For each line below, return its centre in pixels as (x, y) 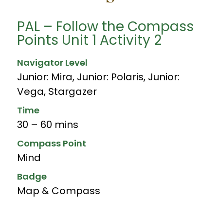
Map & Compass (59, 191)
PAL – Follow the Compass (105, 26)
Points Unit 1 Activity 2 (89, 40)
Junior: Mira (45, 77)
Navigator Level (52, 62)
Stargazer (73, 91)
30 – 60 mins (48, 124)
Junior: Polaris (110, 77)
